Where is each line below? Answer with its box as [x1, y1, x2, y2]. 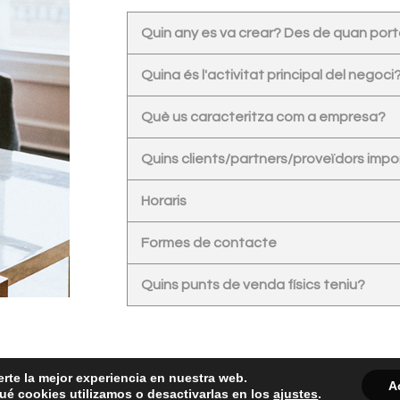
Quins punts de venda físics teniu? [141, 278, 365, 293]
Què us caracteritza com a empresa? [141, 110, 386, 125]
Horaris [141, 194, 187, 209]
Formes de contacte [141, 236, 277, 251]
